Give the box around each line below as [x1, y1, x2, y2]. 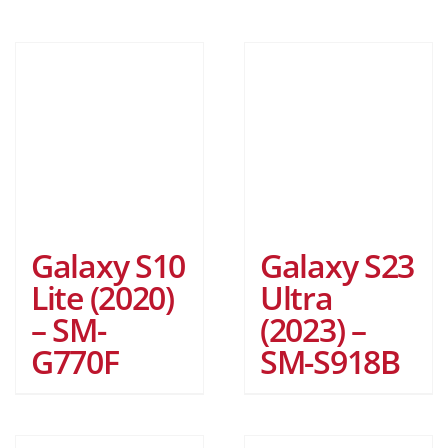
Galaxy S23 [260, 244, 415, 288]
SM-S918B [260, 340, 400, 384]
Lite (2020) [31, 276, 174, 320]
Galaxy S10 [31, 244, 186, 288]
